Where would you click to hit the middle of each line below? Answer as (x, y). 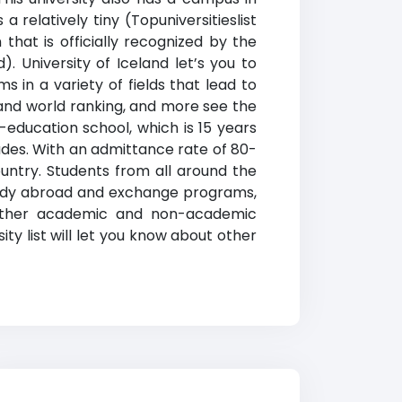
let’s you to (212, 63)
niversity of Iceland (100, 63)
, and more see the (190, 106)
